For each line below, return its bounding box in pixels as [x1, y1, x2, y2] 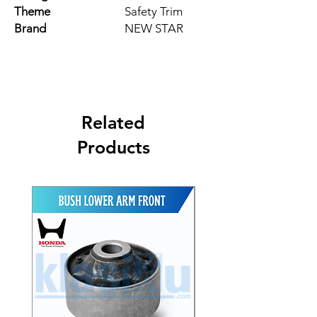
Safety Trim [125, 4, 183, 18]
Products [76, 136, 150, 158]
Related [81, 111, 145, 133]
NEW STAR [125, 21, 183, 35]
